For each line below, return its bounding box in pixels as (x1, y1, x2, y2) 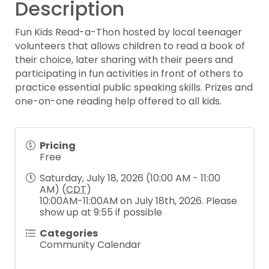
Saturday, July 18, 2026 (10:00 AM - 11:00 (40, 171, 220, 185)
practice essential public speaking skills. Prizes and (15, 80, 253, 94)
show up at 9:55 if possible (40, 205, 162, 219)
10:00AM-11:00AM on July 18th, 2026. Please (40, 194, 237, 208)
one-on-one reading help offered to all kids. (15, 94, 224, 108)
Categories (40, 226, 98, 240)
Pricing (40, 139, 76, 153)
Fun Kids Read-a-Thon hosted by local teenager (15, 25, 242, 39)
